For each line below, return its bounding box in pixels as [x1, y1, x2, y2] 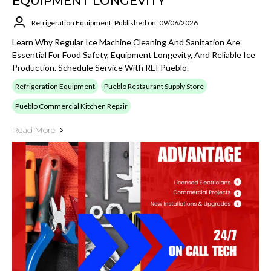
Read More [12, 125, 55, 135]
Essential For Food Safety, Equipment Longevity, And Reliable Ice [12, 50, 255, 60]
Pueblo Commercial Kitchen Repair [15, 102, 128, 111]
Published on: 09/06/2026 [114, 18, 198, 27]
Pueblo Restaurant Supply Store [104, 82, 204, 91]
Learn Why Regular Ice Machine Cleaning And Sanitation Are [12, 37, 240, 47]
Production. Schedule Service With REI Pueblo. [12, 62, 189, 73]
